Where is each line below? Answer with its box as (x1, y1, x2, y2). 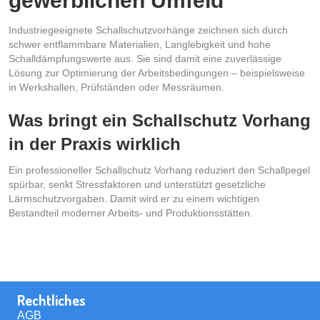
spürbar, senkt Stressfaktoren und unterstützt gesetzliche (9, 178, 266, 190)
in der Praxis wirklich (9, 134, 181, 154)
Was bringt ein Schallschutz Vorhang (9, 110, 311, 130)
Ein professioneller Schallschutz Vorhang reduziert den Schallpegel (9, 164, 310, 176)
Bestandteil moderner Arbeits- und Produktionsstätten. (9, 206, 253, 219)
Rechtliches (17, 290, 86, 309)
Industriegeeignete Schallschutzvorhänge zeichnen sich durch (9, 24, 288, 36)
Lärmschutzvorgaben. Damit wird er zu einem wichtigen (9, 192, 259, 204)
